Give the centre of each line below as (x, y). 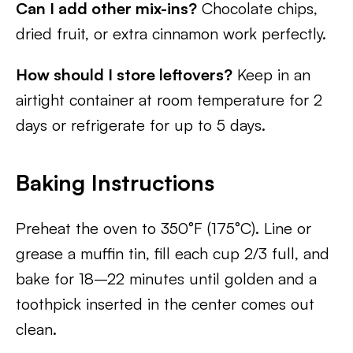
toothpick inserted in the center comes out (165, 304)
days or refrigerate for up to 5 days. (141, 125)
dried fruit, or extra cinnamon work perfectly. (171, 33)
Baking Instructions (115, 182)
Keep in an (271, 74)
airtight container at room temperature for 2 (169, 100)
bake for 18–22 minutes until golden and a (166, 279)
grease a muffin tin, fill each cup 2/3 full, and (173, 253)
